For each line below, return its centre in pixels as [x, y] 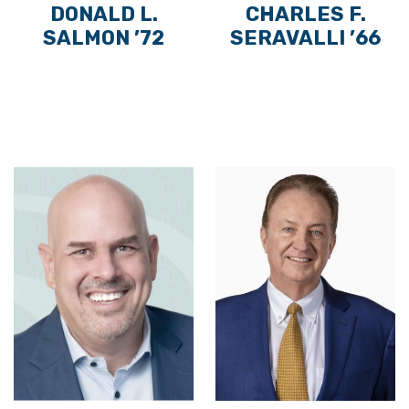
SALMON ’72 [104, 38]
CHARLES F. [305, 15]
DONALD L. [104, 15]
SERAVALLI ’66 [305, 38]
